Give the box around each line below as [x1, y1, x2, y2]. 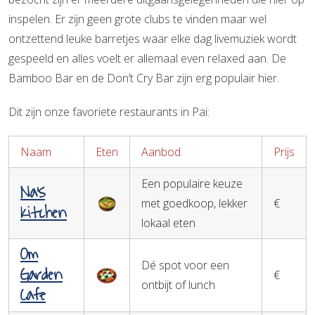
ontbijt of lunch [141, 276, 215, 292]
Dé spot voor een [141, 257, 229, 273]
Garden [20, 260, 63, 289]
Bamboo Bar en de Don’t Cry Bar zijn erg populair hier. [8, 70, 279, 86]
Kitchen [20, 198, 67, 227]
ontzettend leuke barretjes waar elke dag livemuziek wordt [8, 30, 297, 46]
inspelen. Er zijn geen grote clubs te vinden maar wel [8, 11, 266, 27]
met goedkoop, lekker [141, 195, 247, 211]
